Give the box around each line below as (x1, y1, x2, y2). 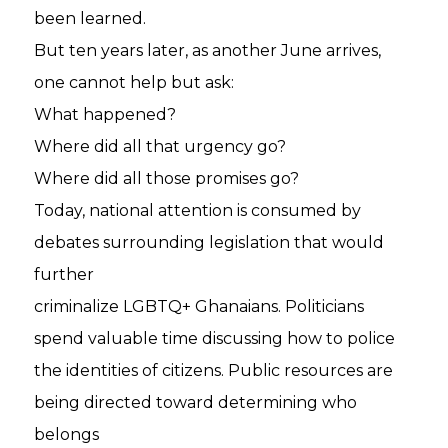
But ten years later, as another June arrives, (34, 41, 382, 60)
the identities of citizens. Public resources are (34, 361, 394, 380)
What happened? (34, 105, 177, 124)
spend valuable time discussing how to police (34, 329, 396, 348)
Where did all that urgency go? (34, 137, 287, 156)
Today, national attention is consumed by (34, 201, 362, 220)
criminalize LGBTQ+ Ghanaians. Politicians (34, 297, 365, 316)
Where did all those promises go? (34, 169, 300, 188)
